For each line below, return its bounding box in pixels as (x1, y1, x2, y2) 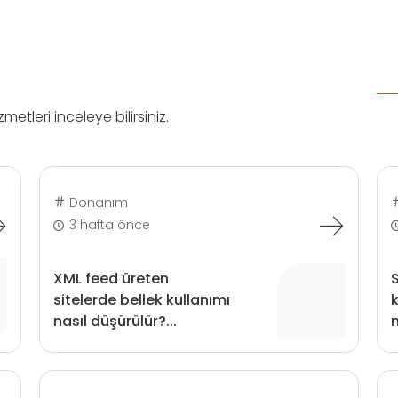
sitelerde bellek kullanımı (52, 290, 230, 310)
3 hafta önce (69, 216, 151, 234)
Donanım (65, 193, 128, 211)
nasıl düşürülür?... (52, 311, 177, 331)
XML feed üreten (52, 268, 169, 289)
